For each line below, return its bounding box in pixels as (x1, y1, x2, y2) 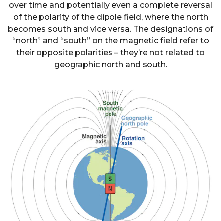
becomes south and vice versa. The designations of (8, 24, 213, 34)
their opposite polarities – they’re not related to (16, 47, 205, 57)
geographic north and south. (54, 59, 167, 69)
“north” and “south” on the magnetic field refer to (12, 36, 209, 45)
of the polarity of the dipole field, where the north (13, 12, 208, 22)
